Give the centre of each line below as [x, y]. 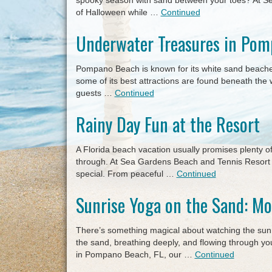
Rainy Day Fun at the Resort [168, 124]
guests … [95, 93]
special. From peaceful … [126, 174]
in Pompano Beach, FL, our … [135, 254]
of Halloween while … [118, 12]
